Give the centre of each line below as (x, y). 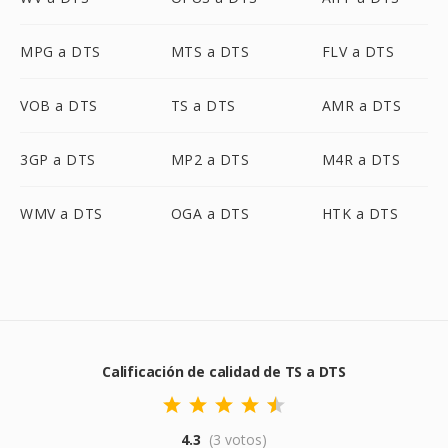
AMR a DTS (361, 105)
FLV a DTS (358, 51)
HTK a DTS (360, 213)
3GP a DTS (58, 159)
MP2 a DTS (210, 159)
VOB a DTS (59, 105)
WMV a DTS (61, 213)
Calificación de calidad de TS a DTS (224, 371)
